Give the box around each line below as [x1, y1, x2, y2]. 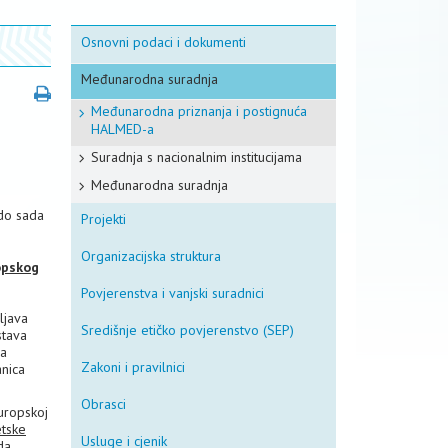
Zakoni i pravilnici [81, 358, 185, 376]
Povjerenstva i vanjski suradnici [81, 284, 264, 302]
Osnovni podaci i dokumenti [81, 33, 246, 51]
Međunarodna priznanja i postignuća [91, 102, 307, 120]
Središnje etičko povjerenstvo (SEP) [81, 321, 294, 339]
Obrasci [81, 395, 126, 413]
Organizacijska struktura [81, 247, 221, 265]
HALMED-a [91, 120, 154, 138]
